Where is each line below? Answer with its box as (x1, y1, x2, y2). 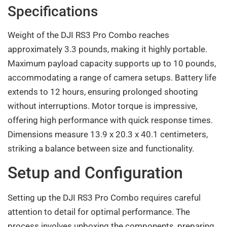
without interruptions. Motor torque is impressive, (8, 101, 197, 111)
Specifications (8, 3, 98, 20)
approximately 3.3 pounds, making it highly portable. (8, 44, 207, 55)
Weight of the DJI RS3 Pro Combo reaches (8, 30, 169, 41)
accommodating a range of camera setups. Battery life (8, 72, 216, 83)
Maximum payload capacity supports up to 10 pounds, (8, 58, 216, 69)
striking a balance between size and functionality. (8, 143, 194, 154)
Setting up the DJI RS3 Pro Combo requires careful (8, 192, 201, 203)
